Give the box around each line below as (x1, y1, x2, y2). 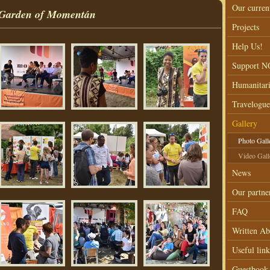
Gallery (232, 118, 257, 129)
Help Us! (232, 40, 263, 52)
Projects (232, 21, 259, 33)
